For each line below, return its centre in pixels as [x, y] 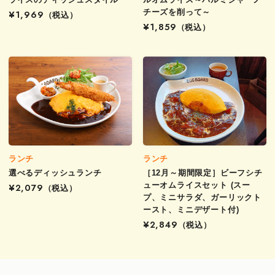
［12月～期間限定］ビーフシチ [203, 173]
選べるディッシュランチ [55, 173]
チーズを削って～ [177, 12]
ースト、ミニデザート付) [191, 210]
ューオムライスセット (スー [196, 185]
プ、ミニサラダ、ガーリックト [202, 198]
